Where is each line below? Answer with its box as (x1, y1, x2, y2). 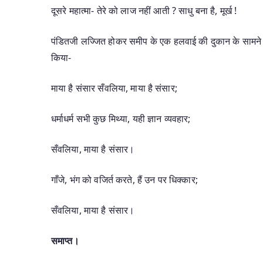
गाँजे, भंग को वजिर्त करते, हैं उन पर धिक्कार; (51, 173, 198, 186)
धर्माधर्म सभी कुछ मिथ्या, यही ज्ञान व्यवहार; (51, 112, 191, 125)
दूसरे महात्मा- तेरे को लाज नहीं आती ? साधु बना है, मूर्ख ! (51, 4, 237, 17)
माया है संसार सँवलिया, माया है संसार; (51, 81, 177, 95)
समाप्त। (51, 234, 79, 247)
